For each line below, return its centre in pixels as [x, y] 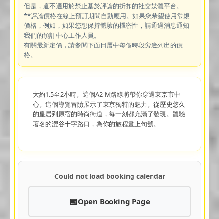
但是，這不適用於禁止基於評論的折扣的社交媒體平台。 [103, 6]
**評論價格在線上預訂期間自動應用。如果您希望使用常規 [107, 15]
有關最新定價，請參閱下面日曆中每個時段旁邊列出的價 [103, 45]
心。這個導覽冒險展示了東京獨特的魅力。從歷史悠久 [109, 104]
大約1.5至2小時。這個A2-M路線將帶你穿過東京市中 [106, 94]
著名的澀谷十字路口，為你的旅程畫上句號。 [96, 123]
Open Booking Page [114, 201]
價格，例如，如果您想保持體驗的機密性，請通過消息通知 [106, 25]
